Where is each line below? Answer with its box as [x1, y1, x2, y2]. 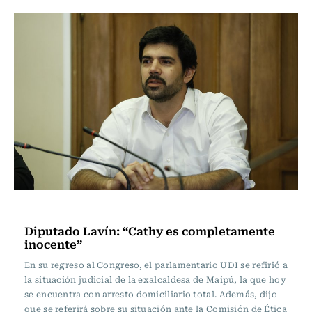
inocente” [24, 235, 82, 253]
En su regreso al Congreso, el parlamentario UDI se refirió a [24, 258, 288, 271]
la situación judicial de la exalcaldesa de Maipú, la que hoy [24, 273, 286, 286]
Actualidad [28, 201, 81, 217]
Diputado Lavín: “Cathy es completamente [24, 221, 275, 240]
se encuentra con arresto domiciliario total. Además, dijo [24, 288, 278, 300]
